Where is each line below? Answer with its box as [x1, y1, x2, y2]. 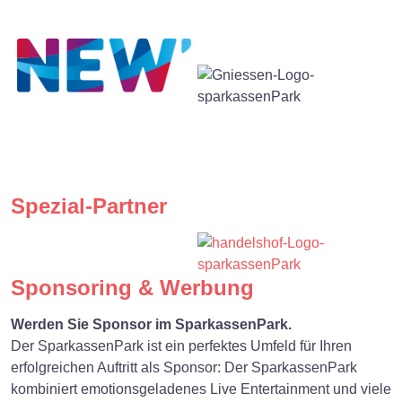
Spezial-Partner [11, 194, 167, 218]
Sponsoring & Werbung [11, 275, 254, 300]
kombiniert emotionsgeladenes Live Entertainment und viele [11, 381, 391, 397]
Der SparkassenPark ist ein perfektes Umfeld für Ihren [11, 338, 352, 354]
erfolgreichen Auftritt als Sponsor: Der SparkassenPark [11, 360, 357, 375]
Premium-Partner [11, 26, 184, 50]
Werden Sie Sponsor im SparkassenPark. [11, 317, 292, 332]
